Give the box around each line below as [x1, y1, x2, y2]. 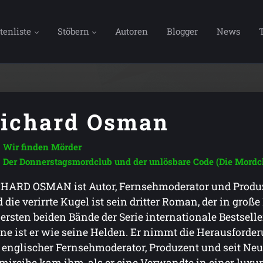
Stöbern [57, 25, 89, 37]
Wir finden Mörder [3, 141, 82, 153]
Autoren [115, 25, 149, 37]
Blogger [167, 25, 198, 37]
